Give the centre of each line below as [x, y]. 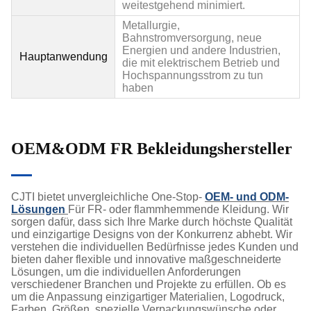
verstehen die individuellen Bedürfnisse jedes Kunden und [155, 247]
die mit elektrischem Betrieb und [201, 63]
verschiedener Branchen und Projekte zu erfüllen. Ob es [149, 285]
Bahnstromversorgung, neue [192, 38]
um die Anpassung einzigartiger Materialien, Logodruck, [148, 297]
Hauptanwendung [63, 57]
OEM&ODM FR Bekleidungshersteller [152, 149]
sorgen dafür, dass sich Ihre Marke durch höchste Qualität [152, 222]
